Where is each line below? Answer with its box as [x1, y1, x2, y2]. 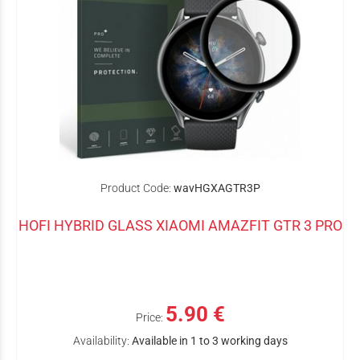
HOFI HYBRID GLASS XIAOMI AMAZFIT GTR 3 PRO [18, 217, 342, 234]
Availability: [72, 334, 129, 347]
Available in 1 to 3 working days [131, 334, 288, 347]
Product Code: [100, 182, 171, 194]
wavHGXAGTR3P [173, 182, 260, 194]
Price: [135, 311, 163, 324]
